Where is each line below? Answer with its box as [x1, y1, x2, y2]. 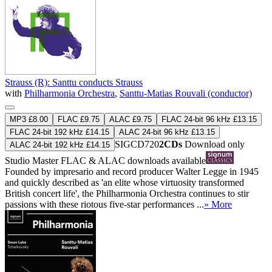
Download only [182, 138, 245, 149]
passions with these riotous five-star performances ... [5, 199, 204, 209]
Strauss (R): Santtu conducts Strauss [5, 76, 143, 87]
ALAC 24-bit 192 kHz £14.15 [10, 140, 110, 149]
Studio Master [5, 155, 61, 166]
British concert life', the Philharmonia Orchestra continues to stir [5, 188, 249, 199]
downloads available [125, 155, 206, 166]
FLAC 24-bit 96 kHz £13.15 [161, 114, 257, 124]
